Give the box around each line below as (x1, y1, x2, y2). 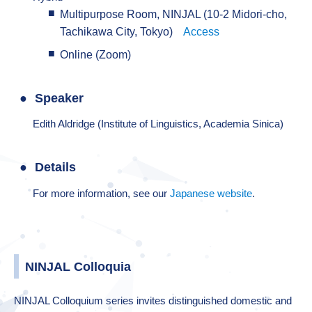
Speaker (35, 91, 84, 105)
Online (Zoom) (60, 48, 131, 61)
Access (183, 25, 219, 38)
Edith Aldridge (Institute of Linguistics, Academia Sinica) (33, 118, 283, 130)
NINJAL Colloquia (25, 259, 131, 274)
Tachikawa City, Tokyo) (60, 25, 183, 38)
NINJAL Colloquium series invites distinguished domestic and (14, 295, 292, 307)
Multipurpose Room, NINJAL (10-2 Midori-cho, (60, 8, 287, 20)
